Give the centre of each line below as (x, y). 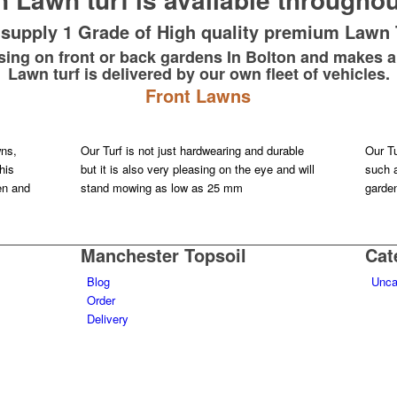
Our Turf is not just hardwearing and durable (192, 151)
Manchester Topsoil (163, 255)
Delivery (107, 319)
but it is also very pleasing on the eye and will (197, 169)
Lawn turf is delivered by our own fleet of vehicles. (198, 74)
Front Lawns (198, 95)
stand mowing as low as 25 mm (161, 188)
